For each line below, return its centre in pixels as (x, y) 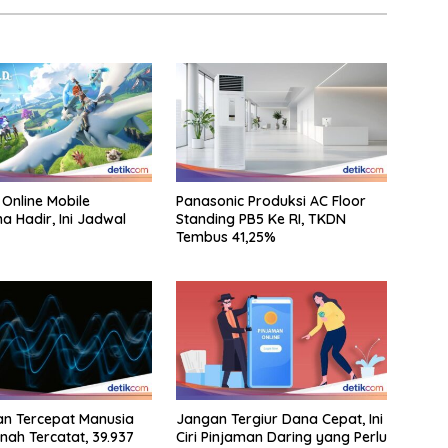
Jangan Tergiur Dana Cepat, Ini (279, 418)
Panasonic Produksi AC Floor (270, 200)
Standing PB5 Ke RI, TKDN (260, 218)
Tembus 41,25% (225, 236)
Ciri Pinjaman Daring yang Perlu (281, 436)
